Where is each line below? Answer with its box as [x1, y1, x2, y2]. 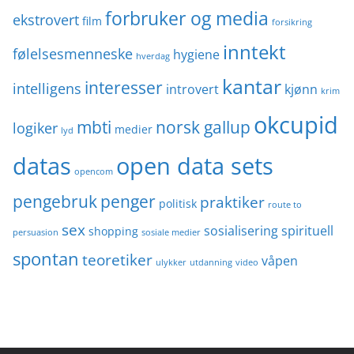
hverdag [136, 51, 170, 62]
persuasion [13, 227, 58, 239]
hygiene [173, 46, 220, 64]
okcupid [254, 109, 338, 141]
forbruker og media [105, 6, 269, 32]
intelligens [13, 79, 81, 99]
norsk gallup [156, 115, 250, 139]
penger [100, 190, 156, 213]
